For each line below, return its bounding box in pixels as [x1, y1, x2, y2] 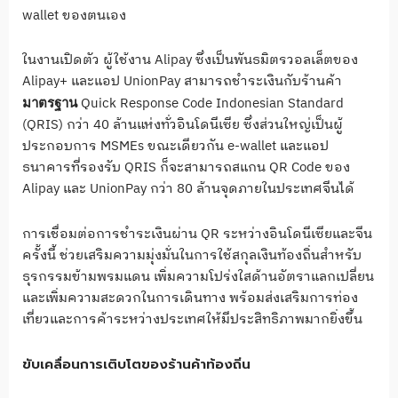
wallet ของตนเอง [22, 4, 126, 28]
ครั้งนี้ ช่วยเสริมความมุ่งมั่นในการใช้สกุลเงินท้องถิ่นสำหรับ [22, 243, 362, 267]
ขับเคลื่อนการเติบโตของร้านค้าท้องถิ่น [22, 354, 251, 374]
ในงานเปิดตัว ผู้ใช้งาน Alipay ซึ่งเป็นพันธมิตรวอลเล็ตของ [22, 49, 358, 72]
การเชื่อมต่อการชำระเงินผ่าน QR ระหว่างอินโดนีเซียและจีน [22, 222, 372, 245]
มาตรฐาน [22, 95, 81, 111]
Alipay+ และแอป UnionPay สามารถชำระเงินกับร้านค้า [22, 70, 342, 93]
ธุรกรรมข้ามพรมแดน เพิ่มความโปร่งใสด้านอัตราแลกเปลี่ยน [22, 265, 374, 288]
